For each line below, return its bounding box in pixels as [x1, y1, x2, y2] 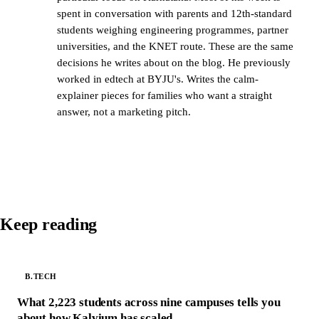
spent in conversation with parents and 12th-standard [57, 7, 292, 19]
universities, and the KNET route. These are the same [57, 40, 293, 52]
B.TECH [25, 272, 58, 281]
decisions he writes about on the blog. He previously [57, 56, 291, 68]
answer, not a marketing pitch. [57, 105, 191, 117]
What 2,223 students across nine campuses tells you [17, 295, 281, 309]
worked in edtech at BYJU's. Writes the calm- [57, 73, 258, 85]
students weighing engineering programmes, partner [57, 23, 288, 36]
